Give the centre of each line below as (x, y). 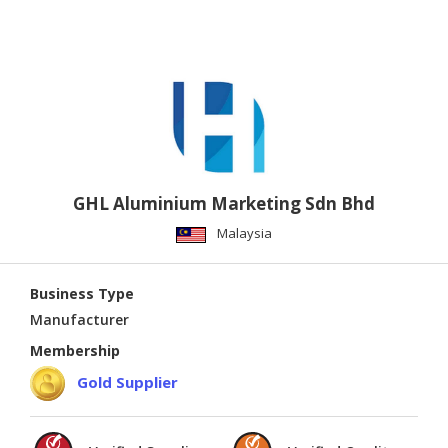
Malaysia (244, 233)
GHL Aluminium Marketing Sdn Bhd (224, 204)
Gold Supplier (127, 381)
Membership (75, 351)
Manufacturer (79, 320)
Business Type (82, 294)
